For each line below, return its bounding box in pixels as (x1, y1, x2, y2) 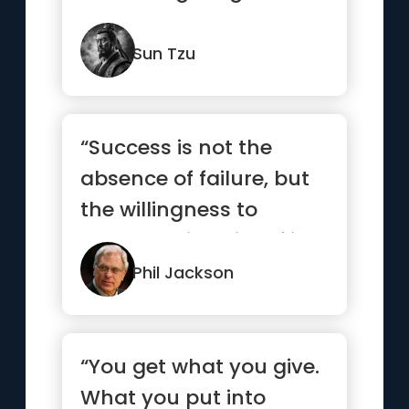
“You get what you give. (80, 352, 320, 381)
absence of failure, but (80, 164, 310, 193)
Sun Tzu (132, 42, 196, 65)
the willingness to (80, 195, 258, 224)
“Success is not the (80, 133, 273, 162)
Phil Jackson (132, 261, 235, 284)
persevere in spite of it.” (80, 226, 317, 255)
